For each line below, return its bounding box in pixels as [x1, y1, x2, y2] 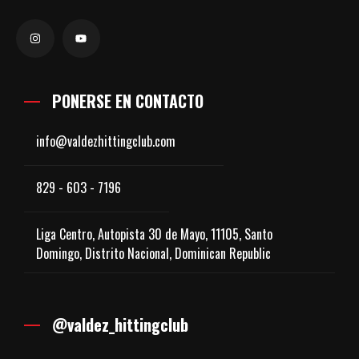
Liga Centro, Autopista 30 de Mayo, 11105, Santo [36, 224, 272, 244]
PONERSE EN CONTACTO [52, 88, 204, 113]
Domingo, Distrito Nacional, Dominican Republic [36, 243, 271, 263]
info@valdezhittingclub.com [36, 131, 175, 151]
